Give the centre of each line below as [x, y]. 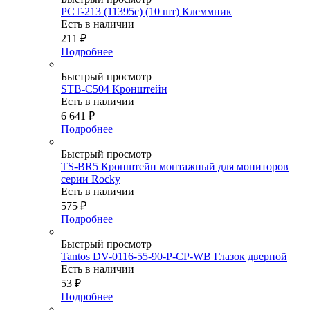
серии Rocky [91, 179]
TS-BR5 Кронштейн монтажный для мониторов [175, 167]
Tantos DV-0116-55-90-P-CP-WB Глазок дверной [174, 257]
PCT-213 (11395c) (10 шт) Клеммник [146, 12]
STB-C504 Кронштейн [114, 89]
